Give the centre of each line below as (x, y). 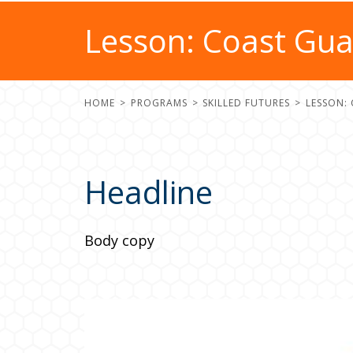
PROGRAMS (159, 102)
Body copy (119, 241)
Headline (149, 191)
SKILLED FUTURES (246, 102)
